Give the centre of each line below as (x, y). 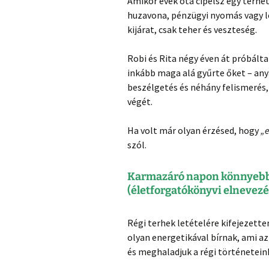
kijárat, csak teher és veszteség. (192, 29)
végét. (140, 101)
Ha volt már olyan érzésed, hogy (194, 130)
